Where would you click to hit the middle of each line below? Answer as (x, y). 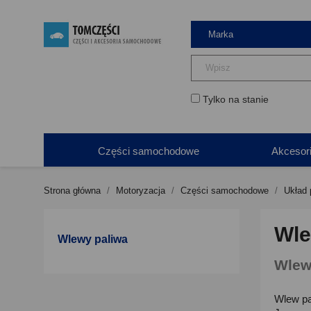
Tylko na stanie (236, 99)
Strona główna (72, 191)
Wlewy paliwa (93, 239)
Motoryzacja (141, 191)
